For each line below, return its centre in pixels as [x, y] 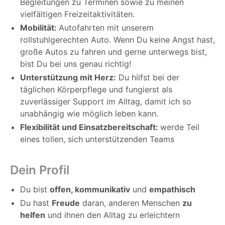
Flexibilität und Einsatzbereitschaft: [90, 127]
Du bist [35, 190]
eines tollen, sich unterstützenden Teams [97, 139]
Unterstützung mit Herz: [68, 78]
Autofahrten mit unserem [106, 28]
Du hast [36, 203]
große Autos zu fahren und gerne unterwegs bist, [114, 52]
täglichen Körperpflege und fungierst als [96, 90]
